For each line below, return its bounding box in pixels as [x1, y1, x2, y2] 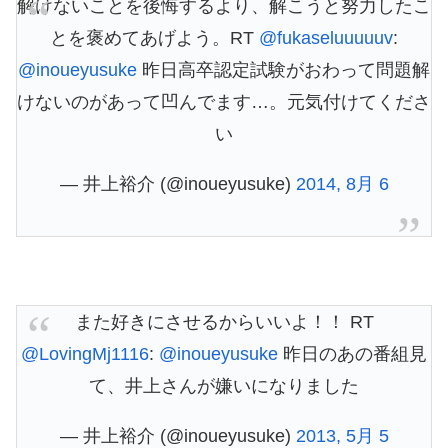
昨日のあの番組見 [278, 344, 427, 365]
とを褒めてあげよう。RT [50, 28, 259, 49]
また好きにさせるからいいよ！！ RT [74, 312, 374, 333]
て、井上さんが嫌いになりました [89, 376, 359, 397]
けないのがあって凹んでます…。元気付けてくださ [17, 92, 431, 113]
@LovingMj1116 [21, 344, 149, 365]
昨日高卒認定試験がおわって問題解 [137, 60, 430, 81]
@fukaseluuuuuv [259, 28, 393, 49]
